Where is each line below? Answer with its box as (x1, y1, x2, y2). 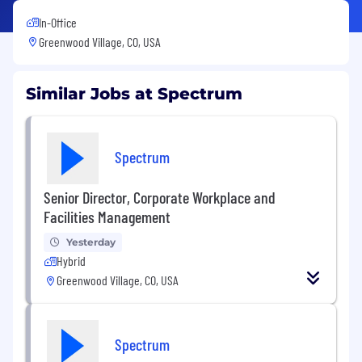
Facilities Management (44, 206, 170, 226)
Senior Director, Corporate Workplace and (44, 187, 276, 207)
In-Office (39, 14, 77, 30)
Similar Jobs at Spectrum (26, 83, 242, 103)
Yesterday (66, 235, 116, 248)
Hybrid (57, 252, 86, 268)
